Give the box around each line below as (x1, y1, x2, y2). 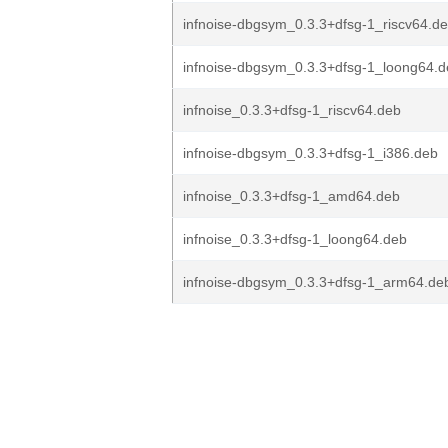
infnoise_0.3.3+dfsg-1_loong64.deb (183, 231, 407, 247)
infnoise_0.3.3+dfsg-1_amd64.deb (183, 188, 400, 204)
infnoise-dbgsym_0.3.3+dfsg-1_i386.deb (183, 145, 438, 161)
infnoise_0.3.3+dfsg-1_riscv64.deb (183, 102, 401, 118)
